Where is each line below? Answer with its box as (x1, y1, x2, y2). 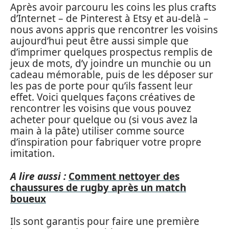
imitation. (10, 147, 55, 160)
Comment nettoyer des (68, 169, 179, 183)
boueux (10, 192, 46, 205)
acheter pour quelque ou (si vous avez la (10, 113, 198, 126)
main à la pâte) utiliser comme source (10, 124, 185, 138)
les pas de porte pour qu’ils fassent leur (10, 79, 193, 93)
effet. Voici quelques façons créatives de (10, 90, 195, 104)
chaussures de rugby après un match (10, 180, 186, 194)
